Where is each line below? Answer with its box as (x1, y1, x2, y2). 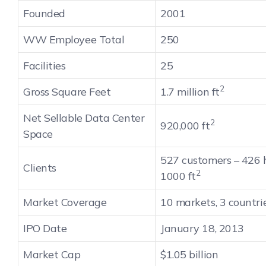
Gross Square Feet (23, 84, 111, 99)
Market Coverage (23, 195, 107, 209)
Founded (23, 6, 65, 20)
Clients (23, 160, 56, 175)
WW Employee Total (23, 32, 125, 46)
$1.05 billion (160, 247, 218, 261)
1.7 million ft (160, 84, 220, 99)
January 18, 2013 (160, 221, 244, 235)
